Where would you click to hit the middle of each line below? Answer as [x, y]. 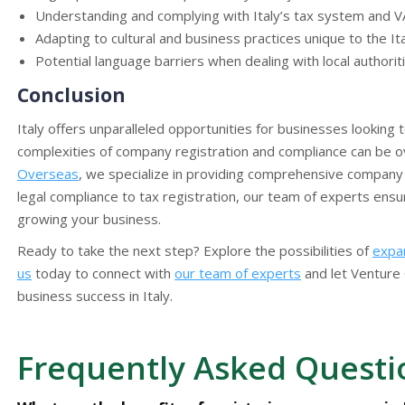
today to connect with [103, 273]
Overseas [48, 174]
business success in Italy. [95, 296]
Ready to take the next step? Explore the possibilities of [195, 251]
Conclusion [71, 95]
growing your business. [89, 219]
